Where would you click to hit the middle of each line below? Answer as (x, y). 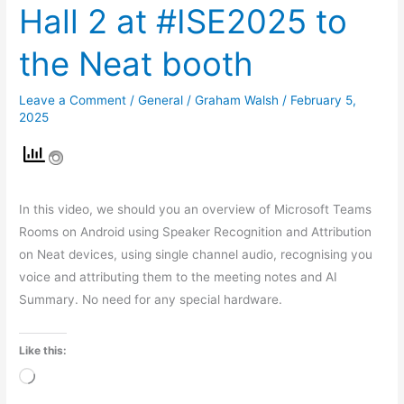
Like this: (43, 350)
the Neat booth (137, 64)
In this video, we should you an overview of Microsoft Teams (196, 209)
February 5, (324, 101)
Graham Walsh (239, 101)
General (161, 101)
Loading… (63, 377)
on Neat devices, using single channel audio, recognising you (196, 254)
